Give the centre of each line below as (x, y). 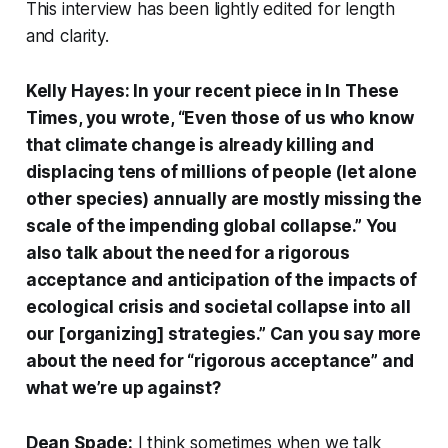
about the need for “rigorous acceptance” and (220, 360)
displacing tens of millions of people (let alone (221, 171)
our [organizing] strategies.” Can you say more (223, 333)
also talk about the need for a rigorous (188, 252)
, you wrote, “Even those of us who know (246, 117)
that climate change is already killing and (199, 144)
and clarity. (67, 35)
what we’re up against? (123, 387)
